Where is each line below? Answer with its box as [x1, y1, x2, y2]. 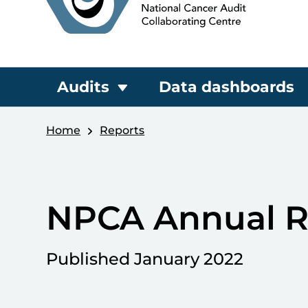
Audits [57, 78, 110, 96]
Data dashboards [159, 78, 295, 96]
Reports [100, 124, 145, 137]
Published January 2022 [46, 248, 244, 269]
